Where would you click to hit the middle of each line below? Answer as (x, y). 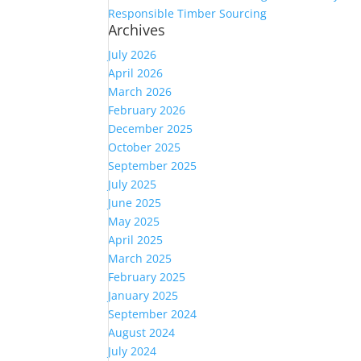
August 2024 (142, 332)
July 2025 (133, 184)
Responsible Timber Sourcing (188, 13)
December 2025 (151, 129)
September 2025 (153, 166)
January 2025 (143, 295)
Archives (137, 30)
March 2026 (140, 91)
